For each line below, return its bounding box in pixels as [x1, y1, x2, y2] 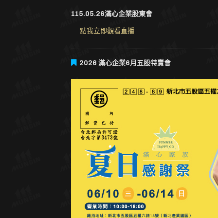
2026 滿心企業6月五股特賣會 [79, 59, 171, 67]
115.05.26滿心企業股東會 [71, 10, 152, 18]
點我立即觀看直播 [79, 27, 134, 35]
